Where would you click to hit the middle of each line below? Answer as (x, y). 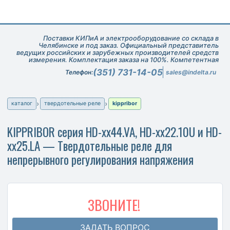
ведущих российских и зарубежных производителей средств (117, 52)
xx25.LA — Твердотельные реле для (90, 145)
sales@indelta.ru (191, 72)
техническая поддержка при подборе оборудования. (131, 67)
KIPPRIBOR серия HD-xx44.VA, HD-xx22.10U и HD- (114, 131)
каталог (22, 103)
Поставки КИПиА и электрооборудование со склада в (131, 38)
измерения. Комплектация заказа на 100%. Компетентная (123, 60)
